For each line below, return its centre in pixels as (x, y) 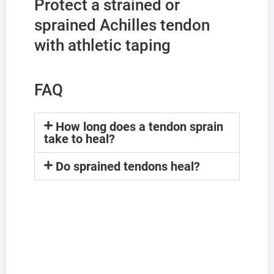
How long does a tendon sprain (140, 127)
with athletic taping (102, 46)
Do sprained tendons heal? (128, 167)
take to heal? (80, 139)
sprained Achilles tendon (122, 25)
